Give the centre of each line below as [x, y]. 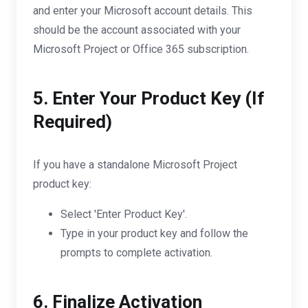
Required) [73, 122]
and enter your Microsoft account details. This [143, 11]
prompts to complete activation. [136, 253]
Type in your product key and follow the [154, 233]
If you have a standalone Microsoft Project [135, 165]
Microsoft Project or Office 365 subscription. [141, 49]
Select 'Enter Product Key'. [124, 214]
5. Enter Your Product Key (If [149, 98]
